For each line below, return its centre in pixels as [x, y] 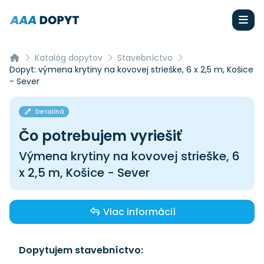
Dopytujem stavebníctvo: [81, 250]
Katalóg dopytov [68, 58]
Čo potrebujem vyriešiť [100, 136]
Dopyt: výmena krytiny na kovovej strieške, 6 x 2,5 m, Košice [131, 70]
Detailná [49, 112]
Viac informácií [138, 212]
